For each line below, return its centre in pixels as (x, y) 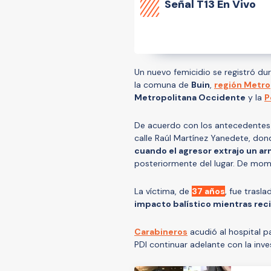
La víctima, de (163, 191)
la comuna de (163, 84)
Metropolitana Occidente (190, 97)
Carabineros (161, 231)
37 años (208, 191)
